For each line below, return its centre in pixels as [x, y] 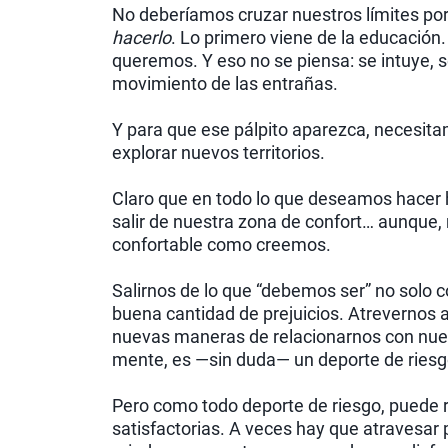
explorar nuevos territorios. [218, 153]
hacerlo [141, 38]
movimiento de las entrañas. [225, 84]
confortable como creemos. [221, 245]
